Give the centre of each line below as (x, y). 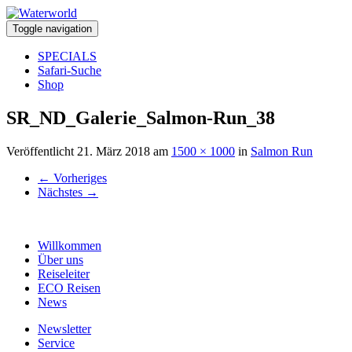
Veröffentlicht (42, 151)
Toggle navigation (52, 29)
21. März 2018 (114, 151)
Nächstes (62, 192)
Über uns (60, 259)
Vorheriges (79, 178)
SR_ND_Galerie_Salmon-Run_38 (141, 117)
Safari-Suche (70, 70)
